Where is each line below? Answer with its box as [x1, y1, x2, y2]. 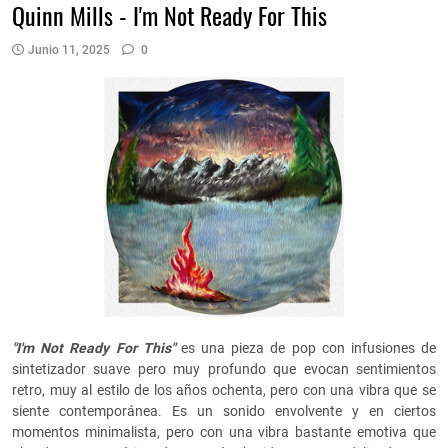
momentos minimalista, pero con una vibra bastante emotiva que [12, 424, 436, 441]
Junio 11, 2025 [28, 43, 110, 58]
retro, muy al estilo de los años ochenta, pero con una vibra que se [12, 382, 436, 399]
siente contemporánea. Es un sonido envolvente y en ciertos [12, 403, 436, 420]
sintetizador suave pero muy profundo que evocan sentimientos [12, 361, 436, 378]
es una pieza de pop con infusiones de [180, 340, 437, 357]
